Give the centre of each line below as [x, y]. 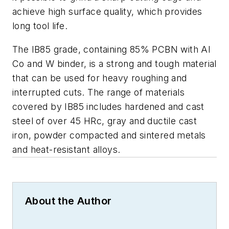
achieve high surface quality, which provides [107, 12]
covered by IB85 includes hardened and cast [108, 107]
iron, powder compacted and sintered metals [109, 135]
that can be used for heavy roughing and [100, 78]
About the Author [68, 201]
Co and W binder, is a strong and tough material [114, 64]
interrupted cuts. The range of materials [98, 93]
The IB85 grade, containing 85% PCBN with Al [111, 50]
